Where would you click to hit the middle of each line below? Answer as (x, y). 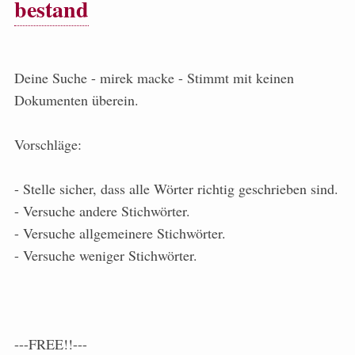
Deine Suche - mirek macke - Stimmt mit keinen (154, 78)
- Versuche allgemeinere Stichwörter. (120, 233)
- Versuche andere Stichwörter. (102, 211)
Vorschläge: (48, 145)
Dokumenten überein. (76, 100)
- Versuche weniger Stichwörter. (106, 256)
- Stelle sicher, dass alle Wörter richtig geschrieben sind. (176, 189)
